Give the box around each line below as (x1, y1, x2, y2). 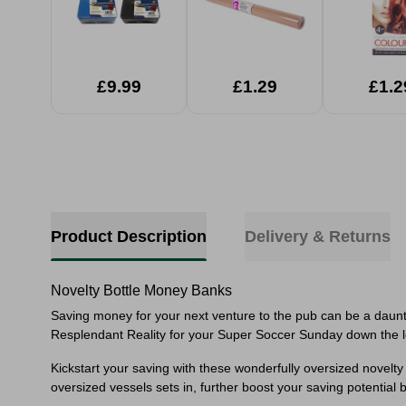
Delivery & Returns (245, 227, 391, 246)
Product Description (51, 227, 207, 246)
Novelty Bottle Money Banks (51, 283, 232, 298)
